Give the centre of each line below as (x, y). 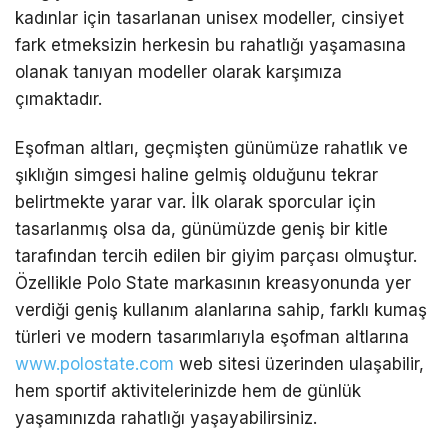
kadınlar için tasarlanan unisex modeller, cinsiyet (209, 18)
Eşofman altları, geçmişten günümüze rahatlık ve (211, 148)
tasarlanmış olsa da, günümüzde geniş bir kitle (201, 229)
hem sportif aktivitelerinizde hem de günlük (188, 391)
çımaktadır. (58, 99)
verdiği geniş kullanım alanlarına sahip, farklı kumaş (221, 310)
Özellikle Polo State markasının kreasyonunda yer (213, 283)
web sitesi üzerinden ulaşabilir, (299, 364)
